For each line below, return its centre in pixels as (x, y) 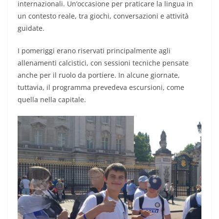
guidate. (31, 28)
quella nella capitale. (52, 99)
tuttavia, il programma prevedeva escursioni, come (101, 87)
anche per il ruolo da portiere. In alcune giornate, (99, 75)
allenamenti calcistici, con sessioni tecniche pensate (103, 63)
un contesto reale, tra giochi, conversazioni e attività (103, 16)
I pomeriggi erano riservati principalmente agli (94, 51)
